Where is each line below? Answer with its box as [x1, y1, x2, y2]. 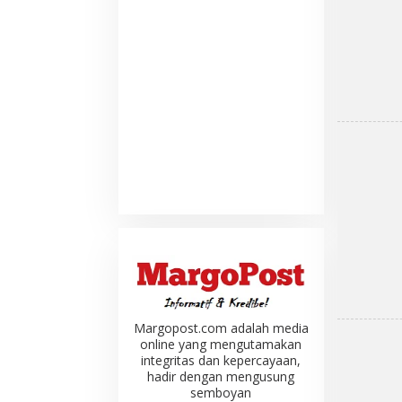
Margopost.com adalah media [133, 319, 309, 336]
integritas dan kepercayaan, [141, 351, 301, 369]
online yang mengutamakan [140, 335, 302, 353]
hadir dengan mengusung [147, 367, 295, 385]
